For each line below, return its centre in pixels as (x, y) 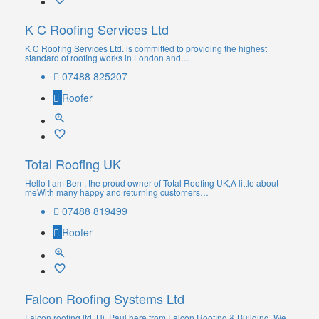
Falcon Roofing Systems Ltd (105, 299)
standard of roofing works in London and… (107, 58)
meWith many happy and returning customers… (117, 192)
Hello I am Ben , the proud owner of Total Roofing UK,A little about (152, 183)
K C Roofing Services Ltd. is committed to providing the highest (146, 48)
